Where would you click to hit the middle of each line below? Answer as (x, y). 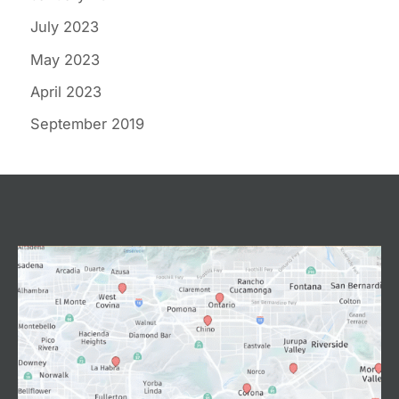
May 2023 (65, 59)
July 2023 (65, 27)
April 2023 (66, 91)
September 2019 (87, 123)
